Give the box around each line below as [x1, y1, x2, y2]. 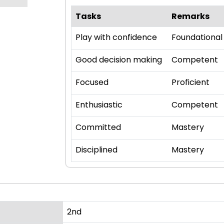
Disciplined [75, 144, 117, 156]
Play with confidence [75, 31, 157, 43]
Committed [75, 121, 121, 133]
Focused [75, 76, 108, 88]
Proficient [171, 76, 209, 88]
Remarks [171, 10, 209, 22]
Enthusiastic [75, 99, 122, 111]
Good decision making [75, 54, 162, 66]
